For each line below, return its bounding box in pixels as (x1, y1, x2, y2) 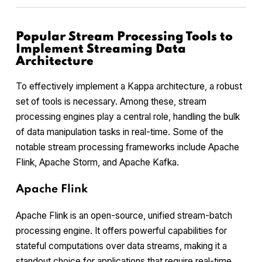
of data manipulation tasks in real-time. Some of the (16, 126, 223, 138)
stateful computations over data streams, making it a (16, 240, 227, 252)
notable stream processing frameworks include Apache (16, 142, 239, 153)
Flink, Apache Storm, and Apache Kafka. (16, 157, 179, 168)
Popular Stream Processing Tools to (16, 31, 233, 44)
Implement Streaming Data (16, 43, 186, 56)
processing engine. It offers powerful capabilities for (16, 225, 227, 237)
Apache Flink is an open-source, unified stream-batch (16, 210, 232, 222)
